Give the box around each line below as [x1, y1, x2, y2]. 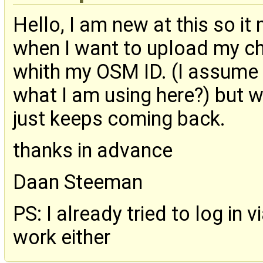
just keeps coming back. [13, 106, 225, 130]
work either [13, 225, 110, 249]
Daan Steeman [13, 170, 143, 194]
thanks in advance [13, 138, 173, 162]
